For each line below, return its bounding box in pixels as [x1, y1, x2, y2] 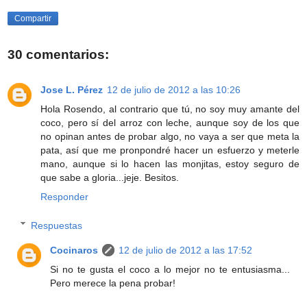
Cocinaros [50, 244, 99, 256]
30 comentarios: [8, 47, 109, 62]
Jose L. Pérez [40, 84, 103, 95]
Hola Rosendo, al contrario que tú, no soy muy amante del [40, 103, 299, 114]
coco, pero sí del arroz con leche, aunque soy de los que [40, 116, 299, 128]
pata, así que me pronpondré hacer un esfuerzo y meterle [40, 144, 299, 156]
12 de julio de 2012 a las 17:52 [119, 244, 253, 256]
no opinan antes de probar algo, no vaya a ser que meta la [40, 130, 299, 142]
